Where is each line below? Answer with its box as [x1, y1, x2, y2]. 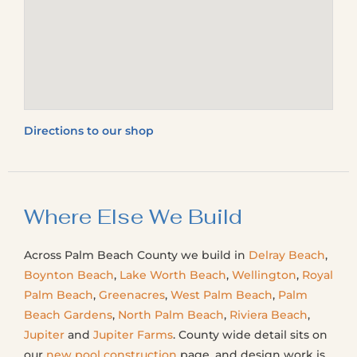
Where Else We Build [24, 203, 242, 230]
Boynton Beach [24, 268, 114, 282]
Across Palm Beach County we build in [24, 248, 249, 262]
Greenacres [99, 288, 165, 302]
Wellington [232, 268, 296, 282]
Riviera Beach [229, 308, 308, 322]
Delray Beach [249, 248, 325, 262]
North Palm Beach [118, 308, 224, 322]
